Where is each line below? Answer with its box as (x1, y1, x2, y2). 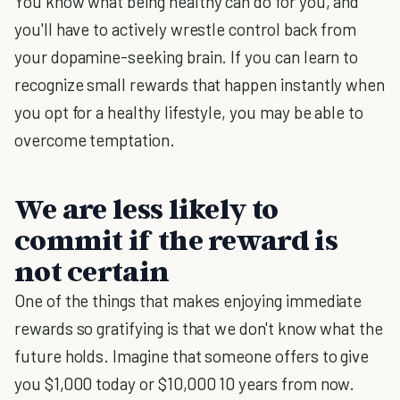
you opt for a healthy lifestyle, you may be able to (14, 102, 364, 122)
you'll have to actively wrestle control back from (14, 19, 357, 39)
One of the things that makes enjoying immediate (14, 290, 362, 311)
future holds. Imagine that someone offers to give (14, 346, 370, 366)
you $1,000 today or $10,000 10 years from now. (14, 373, 355, 394)
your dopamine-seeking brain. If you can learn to (14, 46, 359, 67)
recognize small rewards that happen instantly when (14, 74, 386, 95)
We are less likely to (14, 191, 279, 225)
